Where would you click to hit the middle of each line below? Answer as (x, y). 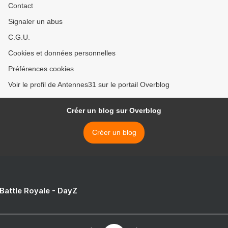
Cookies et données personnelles (62, 53)
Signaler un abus (35, 22)
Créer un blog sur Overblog (114, 111)
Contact (21, 6)
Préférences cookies (41, 69)
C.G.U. (19, 37)
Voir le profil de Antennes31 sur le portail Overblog (89, 85)
